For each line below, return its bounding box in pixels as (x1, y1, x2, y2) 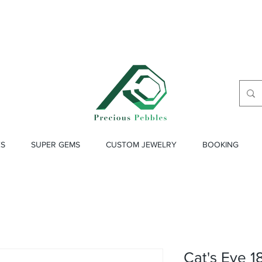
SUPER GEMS (31, 140, 80, 149)
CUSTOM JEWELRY (106, 140, 177, 149)
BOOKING (202, 140, 239, 149)
